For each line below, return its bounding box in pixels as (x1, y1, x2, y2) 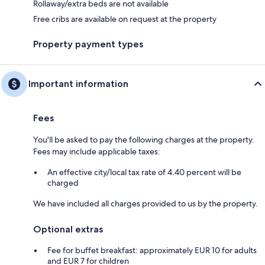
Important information (28, 77, 128, 89)
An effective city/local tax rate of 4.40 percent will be (47, 166, 241, 177)
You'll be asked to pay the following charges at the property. (33, 134, 254, 145)
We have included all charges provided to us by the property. (33, 198, 258, 209)
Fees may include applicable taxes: (33, 146, 160, 157)
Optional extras (33, 223, 103, 235)
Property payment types (33, 38, 143, 50)
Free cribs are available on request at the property (33, 13, 216, 24)
